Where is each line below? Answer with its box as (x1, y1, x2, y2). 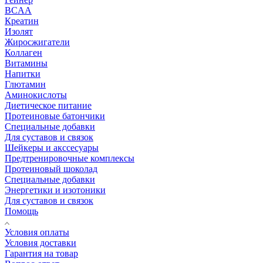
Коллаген (5, 47, 42, 58)
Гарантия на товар (5, 248, 78, 258)
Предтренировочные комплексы (5, 153, 134, 163)
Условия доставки (5, 237, 76, 248)
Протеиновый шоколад (5, 163, 97, 174)
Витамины (5, 58, 48, 68)
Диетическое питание (5, 100, 92, 110)
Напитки (5, 68, 41, 79)
